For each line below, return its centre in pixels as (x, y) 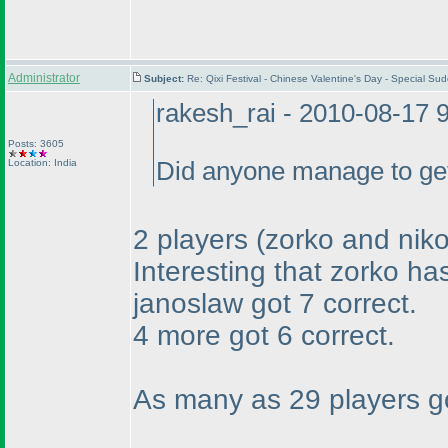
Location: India (42, 162)
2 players (194, 239)
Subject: (165, 78)
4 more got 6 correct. (264, 335)
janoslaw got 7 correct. (275, 303)
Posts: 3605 (36, 143)
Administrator (44, 78)
